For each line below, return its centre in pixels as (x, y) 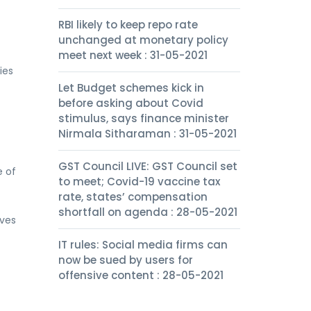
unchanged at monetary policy (143, 40)
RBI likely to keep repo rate (128, 25)
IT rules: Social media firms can (143, 245)
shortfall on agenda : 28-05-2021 (148, 212)
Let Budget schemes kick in (131, 88)
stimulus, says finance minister (143, 118)
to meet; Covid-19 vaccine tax (139, 182)
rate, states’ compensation (133, 197)
